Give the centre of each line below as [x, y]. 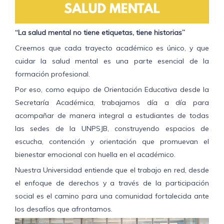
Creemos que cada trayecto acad [74, 48]
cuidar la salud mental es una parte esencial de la [112, 61]
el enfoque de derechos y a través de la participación [112, 183]
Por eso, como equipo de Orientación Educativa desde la [112, 89]
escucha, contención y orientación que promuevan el [112, 141]
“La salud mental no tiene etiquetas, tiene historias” [100, 32]
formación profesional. [52, 74]
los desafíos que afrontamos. [64, 209]
